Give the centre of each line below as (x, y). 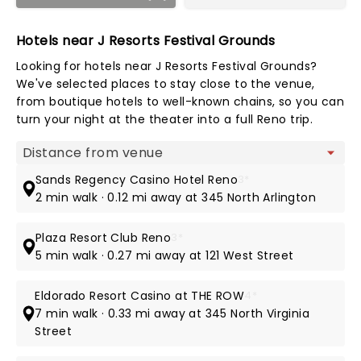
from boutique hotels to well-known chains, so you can (180, 102)
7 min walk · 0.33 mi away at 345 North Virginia (172, 313)
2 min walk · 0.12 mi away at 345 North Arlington (176, 197)
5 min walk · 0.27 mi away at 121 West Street (165, 255)
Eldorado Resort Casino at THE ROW (140, 296)
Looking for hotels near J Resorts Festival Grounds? (167, 66)
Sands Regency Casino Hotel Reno (137, 180)
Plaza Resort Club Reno (104, 238)
